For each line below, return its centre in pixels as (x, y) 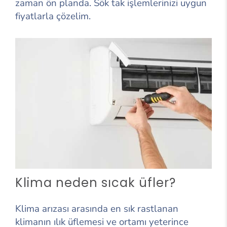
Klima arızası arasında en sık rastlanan (97, 209)
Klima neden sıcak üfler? (96, 183)
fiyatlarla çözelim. (53, 16)
